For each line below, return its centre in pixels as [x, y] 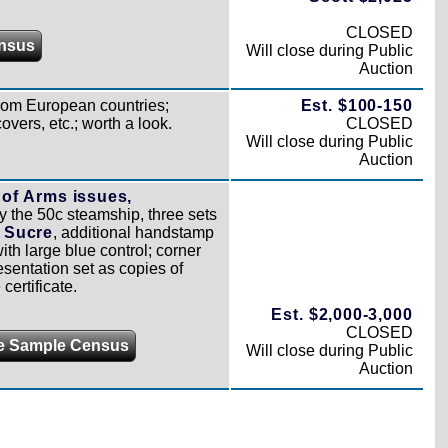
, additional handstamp [134, 232]
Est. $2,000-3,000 [342, 314]
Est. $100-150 [356, 105]
